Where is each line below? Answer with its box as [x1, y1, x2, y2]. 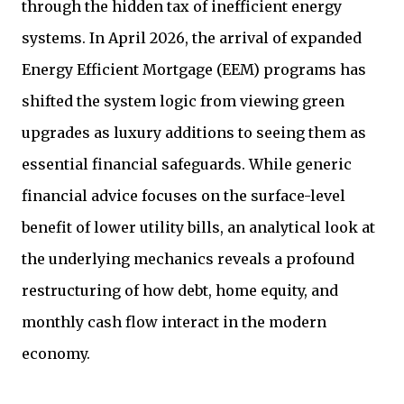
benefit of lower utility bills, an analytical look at [22, 218, 375, 236]
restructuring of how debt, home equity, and [22, 281, 338, 299]
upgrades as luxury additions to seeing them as [22, 124, 366, 142]
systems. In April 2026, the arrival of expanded [22, 29, 362, 47]
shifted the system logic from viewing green [22, 92, 344, 110]
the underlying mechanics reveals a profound [22, 250, 354, 268]
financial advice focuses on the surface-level [22, 187, 345, 205]
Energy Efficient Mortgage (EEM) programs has [22, 60, 366, 78]
